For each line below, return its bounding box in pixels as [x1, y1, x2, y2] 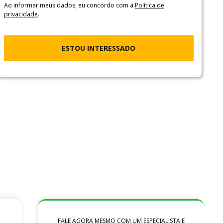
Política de [134, 1, 164, 9]
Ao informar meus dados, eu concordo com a [3, 1, 135, 9]
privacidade [3, 10, 38, 18]
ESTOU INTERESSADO [62, 43, 136, 53]
